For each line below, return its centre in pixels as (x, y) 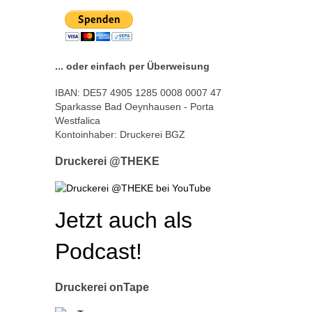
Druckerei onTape (102, 287)
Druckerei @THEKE (107, 161)
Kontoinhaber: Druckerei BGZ (120, 135)
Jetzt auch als (123, 220)
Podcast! (98, 252)
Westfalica (77, 121)
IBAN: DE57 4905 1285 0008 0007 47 (138, 93)
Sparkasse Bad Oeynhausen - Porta (134, 107)
